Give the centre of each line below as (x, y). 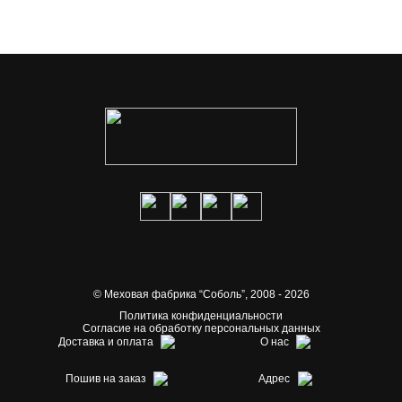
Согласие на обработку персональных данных (201, 329)
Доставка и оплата (105, 341)
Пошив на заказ (105, 378)
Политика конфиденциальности (201, 316)
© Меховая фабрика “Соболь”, (170, 295)
